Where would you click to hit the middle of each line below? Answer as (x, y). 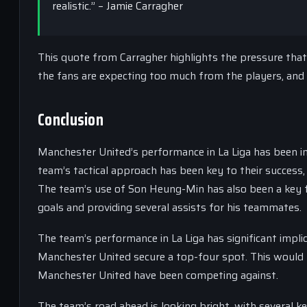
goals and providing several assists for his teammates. (170, 207)
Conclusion (71, 120)
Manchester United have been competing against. (158, 275)
